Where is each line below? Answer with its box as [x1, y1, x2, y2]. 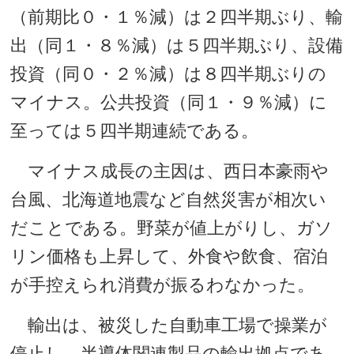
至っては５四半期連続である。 [10, 121, 259, 141]
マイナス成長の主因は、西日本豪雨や [10, 161, 330, 181]
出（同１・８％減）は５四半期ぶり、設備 [10, 36, 344, 55]
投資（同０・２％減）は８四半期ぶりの [10, 64, 327, 84]
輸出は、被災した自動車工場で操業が [10, 315, 328, 335]
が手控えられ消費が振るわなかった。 [10, 275, 315, 295]
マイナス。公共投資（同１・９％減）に [10, 92, 328, 112]
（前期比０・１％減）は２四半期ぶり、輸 [10, 7, 344, 27]
